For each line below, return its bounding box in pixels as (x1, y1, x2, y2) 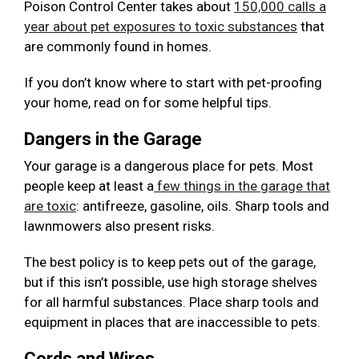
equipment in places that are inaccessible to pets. (24, 314, 321, 331)
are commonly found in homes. (24, 38, 212, 55)
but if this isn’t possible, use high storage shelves (24, 274, 317, 291)
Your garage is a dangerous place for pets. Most (24, 158, 313, 175)
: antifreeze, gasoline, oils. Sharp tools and (76, 198, 329, 215)
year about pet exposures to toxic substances (24, 18, 297, 35)
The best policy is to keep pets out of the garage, (24, 254, 316, 271)
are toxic (24, 198, 76, 215)
